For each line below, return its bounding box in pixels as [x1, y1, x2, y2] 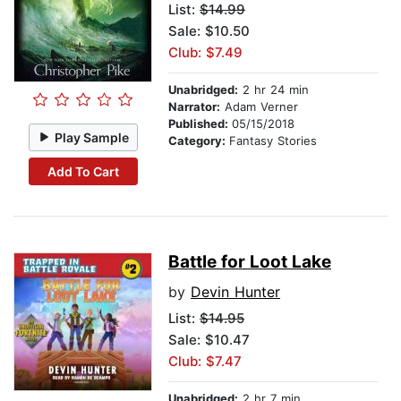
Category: [168, 133, 229, 149]
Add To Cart [47, 163, 119, 179]
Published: [168, 116, 232, 132]
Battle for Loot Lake [168, 252, 331, 273]
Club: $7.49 [168, 44, 243, 62]
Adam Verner [220, 99, 298, 115]
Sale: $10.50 [168, 22, 250, 40]
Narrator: [168, 99, 220, 115]
